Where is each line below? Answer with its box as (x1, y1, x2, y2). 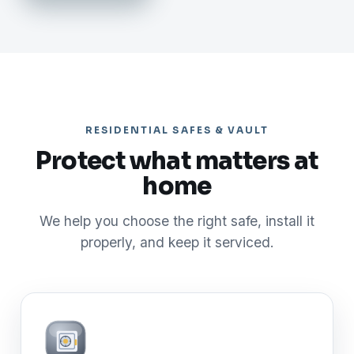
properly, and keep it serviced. (80, 234, 274, 251)
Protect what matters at (36, 146, 318, 177)
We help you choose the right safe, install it (40, 213, 314, 230)
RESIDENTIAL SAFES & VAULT (85, 125, 269, 137)
